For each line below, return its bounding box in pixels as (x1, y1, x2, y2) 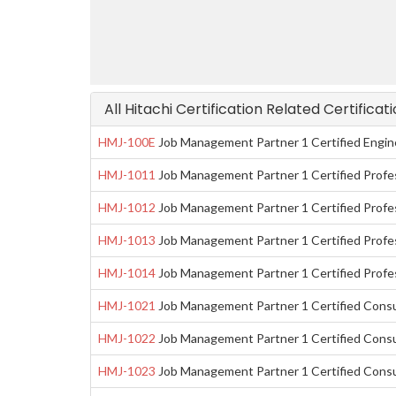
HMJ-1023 (98, 363, 156, 379)
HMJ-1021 (98, 298, 156, 314)
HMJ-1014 (98, 265, 156, 281)
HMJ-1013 (98, 232, 156, 248)
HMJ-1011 (98, 167, 156, 183)
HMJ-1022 (98, 331, 156, 346)
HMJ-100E (98, 134, 156, 150)
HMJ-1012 (98, 200, 156, 216)
